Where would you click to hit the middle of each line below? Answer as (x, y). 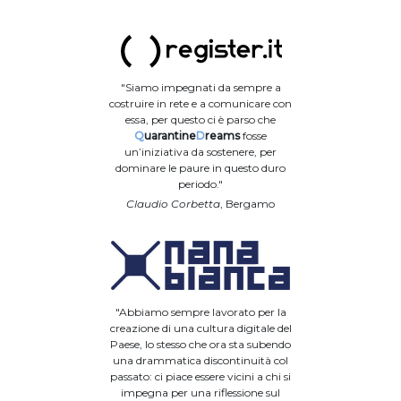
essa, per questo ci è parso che (200, 120)
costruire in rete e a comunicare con (200, 104)
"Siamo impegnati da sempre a (200, 88)
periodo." (200, 184)
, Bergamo (247, 204)
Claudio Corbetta (173, 204)
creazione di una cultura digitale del (200, 328)
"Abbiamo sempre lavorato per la (200, 312)
